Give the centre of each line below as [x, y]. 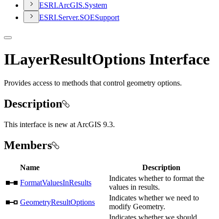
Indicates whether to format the [157, 178]
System [96, 5]
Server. [69, 18]
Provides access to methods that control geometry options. [93, 83]
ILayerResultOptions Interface [107, 59]
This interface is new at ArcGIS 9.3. [59, 124]
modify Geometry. [137, 206]
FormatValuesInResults [56, 182]
